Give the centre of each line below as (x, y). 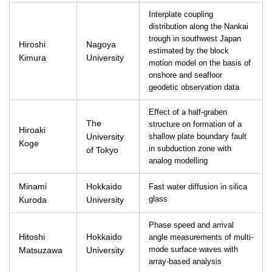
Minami (33, 186)
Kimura (32, 58)
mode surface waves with (193, 250)
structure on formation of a (195, 124)
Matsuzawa (41, 250)
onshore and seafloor (185, 75)
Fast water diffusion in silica (198, 187)
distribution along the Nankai (199, 27)
